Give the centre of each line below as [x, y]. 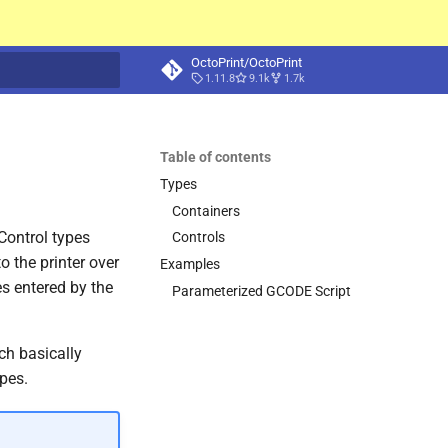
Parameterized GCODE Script [261, 290]
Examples [190, 264]
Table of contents [215, 157]
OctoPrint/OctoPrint [246, 62]
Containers [206, 210]
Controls [198, 237]
